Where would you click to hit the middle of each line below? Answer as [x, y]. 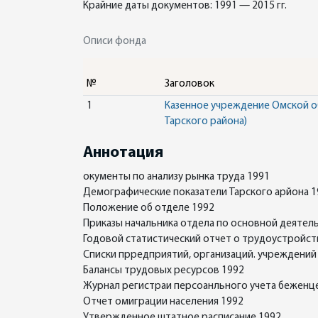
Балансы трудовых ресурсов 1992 [164, 271]
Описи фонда [115, 42]
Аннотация [123, 153]
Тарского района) [205, 122]
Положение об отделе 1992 [149, 208]
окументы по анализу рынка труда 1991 [176, 177]
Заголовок [189, 84]
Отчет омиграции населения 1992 [163, 302]
